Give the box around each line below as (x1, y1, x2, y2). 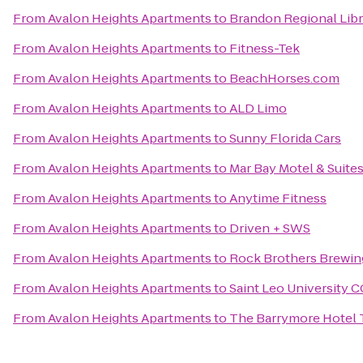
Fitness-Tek (229, 40, 300, 57)
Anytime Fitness (229, 190, 327, 207)
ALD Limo (229, 100, 287, 117)
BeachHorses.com (229, 70, 340, 87)
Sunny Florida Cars (229, 130, 341, 147)
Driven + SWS (229, 220, 310, 237)
